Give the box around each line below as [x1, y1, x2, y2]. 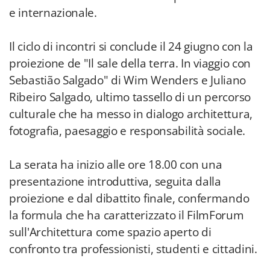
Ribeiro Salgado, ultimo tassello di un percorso [9, 89, 251, 105]
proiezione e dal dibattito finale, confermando [9, 190, 250, 206]
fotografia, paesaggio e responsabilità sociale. [9, 123, 245, 139]
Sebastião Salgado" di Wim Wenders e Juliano [9, 72, 246, 88]
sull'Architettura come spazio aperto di [9, 224, 212, 240]
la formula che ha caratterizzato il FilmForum [9, 207, 244, 223]
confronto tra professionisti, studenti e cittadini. [9, 241, 257, 257]
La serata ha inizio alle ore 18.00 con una [9, 157, 222, 172]
